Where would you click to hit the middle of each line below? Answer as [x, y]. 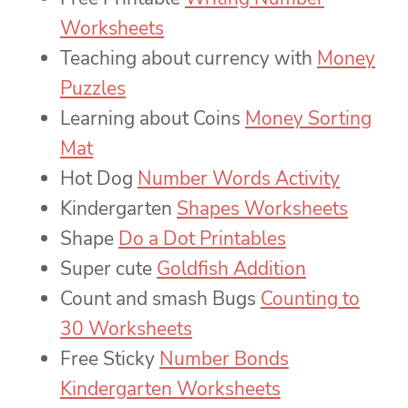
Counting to [310, 299]
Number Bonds [224, 359]
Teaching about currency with [189, 59]
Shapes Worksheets [262, 209]
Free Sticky [110, 359]
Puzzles [93, 89]
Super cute [108, 269]
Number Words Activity [239, 179]
